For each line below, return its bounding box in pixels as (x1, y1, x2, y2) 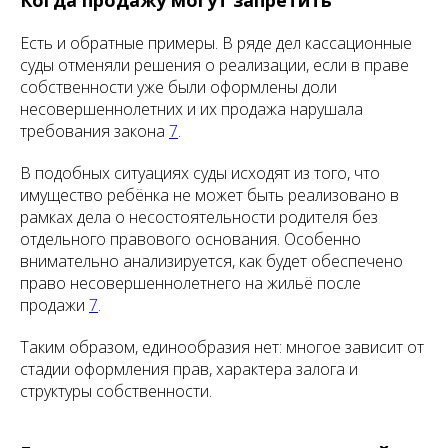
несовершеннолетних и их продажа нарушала (20, 98, 363, 120)
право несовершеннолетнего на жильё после (20, 272, 361, 294)
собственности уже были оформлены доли (20, 76, 337, 98)
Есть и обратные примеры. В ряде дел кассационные (20, 32, 412, 54)
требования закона (20, 120, 169, 142)
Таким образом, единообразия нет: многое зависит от (20, 336, 424, 358)
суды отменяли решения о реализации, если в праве (20, 54, 409, 76)
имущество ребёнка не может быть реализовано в (20, 184, 399, 206)
